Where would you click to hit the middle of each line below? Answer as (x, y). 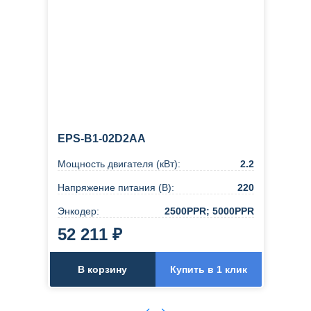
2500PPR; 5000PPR (209, 211)
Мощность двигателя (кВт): (119, 163)
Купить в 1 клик (208, 269)
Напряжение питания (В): (116, 187)
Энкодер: (78, 211)
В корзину (103, 269)
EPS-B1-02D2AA (101, 138)
